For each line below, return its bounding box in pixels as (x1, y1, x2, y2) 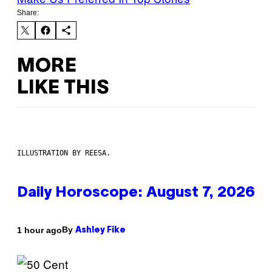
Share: (17, 8, 39, 18)
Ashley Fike (75, 226, 126, 235)
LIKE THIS (17, 79, 109, 97)
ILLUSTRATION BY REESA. (17, 149, 110, 158)
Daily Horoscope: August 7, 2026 (17, 186, 255, 200)
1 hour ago (17, 225, 62, 235)
